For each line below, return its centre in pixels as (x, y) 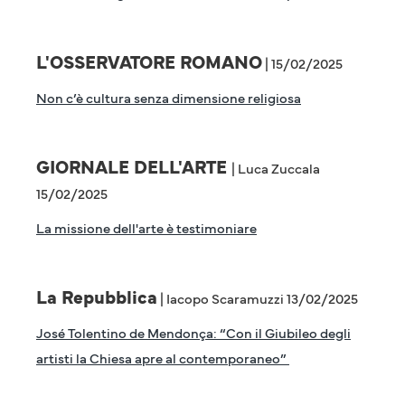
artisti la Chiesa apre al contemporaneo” (163, 358)
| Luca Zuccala (276, 168)
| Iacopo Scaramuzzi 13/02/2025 (258, 298)
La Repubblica (97, 297)
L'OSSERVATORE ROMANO (149, 61)
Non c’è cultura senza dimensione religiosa (169, 97)
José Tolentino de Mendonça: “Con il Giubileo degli (193, 332)
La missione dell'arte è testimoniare (146, 227)
